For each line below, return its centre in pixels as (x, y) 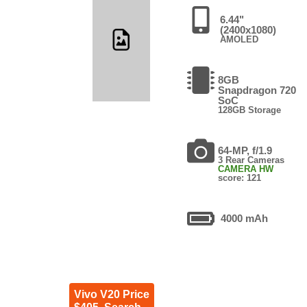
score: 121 (240, 177)
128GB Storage (250, 110)
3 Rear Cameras (251, 160)
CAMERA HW (246, 169)
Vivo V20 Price (111, 294)
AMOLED (239, 39)
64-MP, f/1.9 (245, 150)
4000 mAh (245, 218)
